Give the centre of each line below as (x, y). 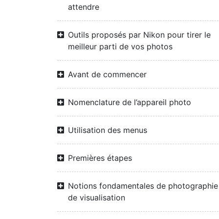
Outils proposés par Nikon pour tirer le (139, 35)
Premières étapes (100, 158)
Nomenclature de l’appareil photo (130, 102)
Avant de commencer (107, 74)
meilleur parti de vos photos (120, 46)
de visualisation (97, 197)
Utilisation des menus (108, 130)
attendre (84, 7)
